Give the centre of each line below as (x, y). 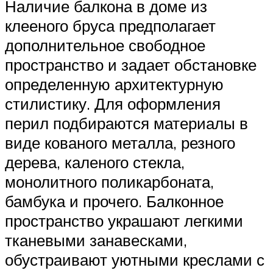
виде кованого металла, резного (120, 143)
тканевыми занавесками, (96, 240)
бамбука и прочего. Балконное (114, 201)
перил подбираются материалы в (126, 123)
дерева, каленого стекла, (95, 162)
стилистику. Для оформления (113, 104)
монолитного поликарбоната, (109, 182)
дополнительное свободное (105, 45)
